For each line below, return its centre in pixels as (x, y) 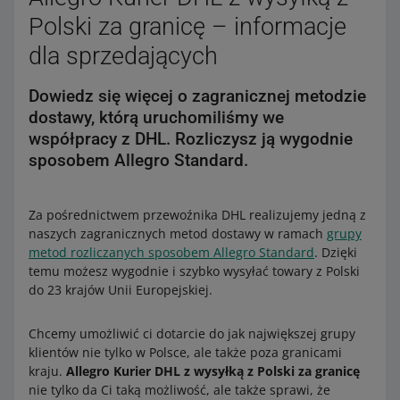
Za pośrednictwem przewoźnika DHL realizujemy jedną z (197, 215)
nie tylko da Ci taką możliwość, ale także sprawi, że (179, 390)
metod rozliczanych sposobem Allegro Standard (171, 252)
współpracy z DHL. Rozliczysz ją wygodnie (191, 139)
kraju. (47, 371)
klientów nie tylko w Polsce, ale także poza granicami (185, 352)
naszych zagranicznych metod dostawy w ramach (178, 233)
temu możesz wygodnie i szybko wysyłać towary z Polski (194, 271)
